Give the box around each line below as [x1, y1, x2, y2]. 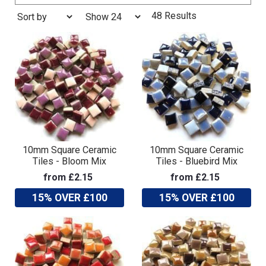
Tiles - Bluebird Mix [156, 155, 237, 167]
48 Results [151, 9, 197, 21]
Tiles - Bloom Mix [33, 155, 106, 167]
